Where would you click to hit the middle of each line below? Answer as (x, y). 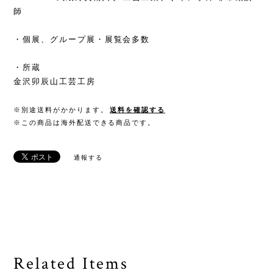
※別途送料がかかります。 (61, 110)
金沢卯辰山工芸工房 (55, 82)
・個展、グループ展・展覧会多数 (82, 40)
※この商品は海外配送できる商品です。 (84, 123)
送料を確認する (137, 110)
